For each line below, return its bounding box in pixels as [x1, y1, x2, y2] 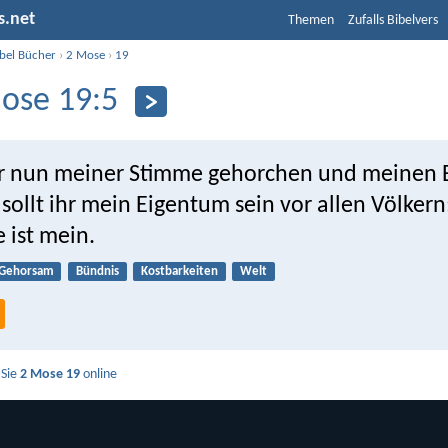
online [80, 367, 118, 383]
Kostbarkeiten [140, 264, 218, 278]
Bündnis [75, 264, 119, 278]
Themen [288, 13, 334, 28]
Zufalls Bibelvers [348, 13, 438, 28]
